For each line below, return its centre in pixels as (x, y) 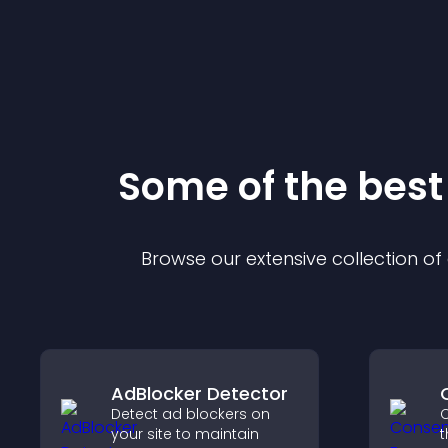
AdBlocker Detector (199, 393)
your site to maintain (185, 434)
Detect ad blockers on (190, 414)
